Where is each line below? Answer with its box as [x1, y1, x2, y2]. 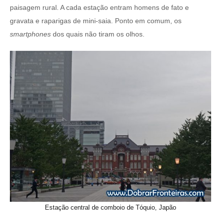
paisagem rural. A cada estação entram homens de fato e [10, 3, 189, 11]
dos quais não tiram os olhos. [51, 30, 145, 38]
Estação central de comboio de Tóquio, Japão [45, 204, 176, 211]
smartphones [10, 30, 51, 38]
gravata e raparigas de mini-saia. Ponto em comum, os [10, 17, 182, 25]
